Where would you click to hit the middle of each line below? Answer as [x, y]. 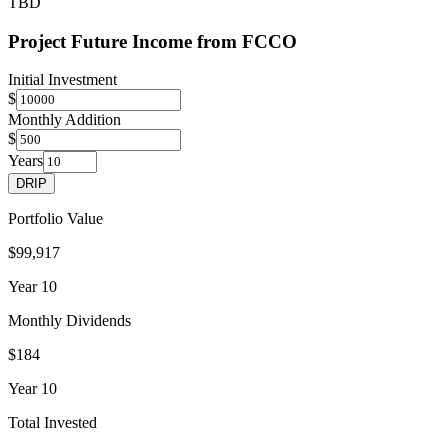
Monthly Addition [64, 120]
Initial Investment [62, 80]
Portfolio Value [55, 219]
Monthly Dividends [69, 321]
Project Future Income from [125, 41]
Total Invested [52, 423]
